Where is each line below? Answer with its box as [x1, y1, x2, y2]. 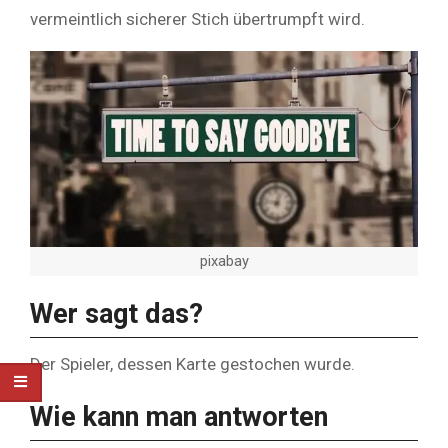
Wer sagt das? [30, 298, 203, 331]
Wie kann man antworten [30, 400, 328, 433]
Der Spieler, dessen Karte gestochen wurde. [30, 353, 355, 374]
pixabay [199, 252, 249, 271]
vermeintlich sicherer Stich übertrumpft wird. [30, 9, 365, 29]
